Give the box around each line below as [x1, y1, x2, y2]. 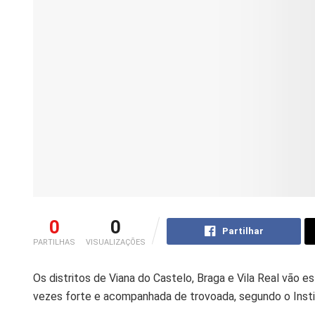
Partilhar [221, 225, 264, 236]
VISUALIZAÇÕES [86, 237, 146, 247]
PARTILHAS [33, 237, 75, 247]
